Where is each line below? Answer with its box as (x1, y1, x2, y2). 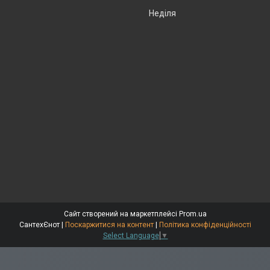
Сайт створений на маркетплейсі (63, 209, 179, 218)
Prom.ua (178, 209, 207, 218)
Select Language (102, 231, 159, 240)
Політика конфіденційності (159, 220, 251, 229)
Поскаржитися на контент (64, 220, 154, 229)
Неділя (149, 8, 176, 18)
